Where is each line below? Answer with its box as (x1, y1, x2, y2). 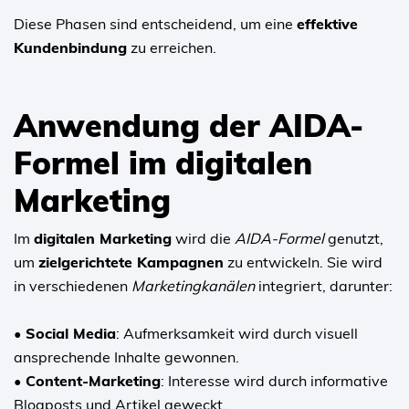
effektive (297, 14, 358, 33)
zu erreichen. (127, 37, 216, 57)
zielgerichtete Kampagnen (38, 252, 224, 271)
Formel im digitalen (14, 142, 312, 183)
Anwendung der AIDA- (14, 105, 363, 145)
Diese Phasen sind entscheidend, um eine (14, 14, 297, 33)
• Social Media (14, 323, 116, 342)
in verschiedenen (14, 276, 131, 295)
